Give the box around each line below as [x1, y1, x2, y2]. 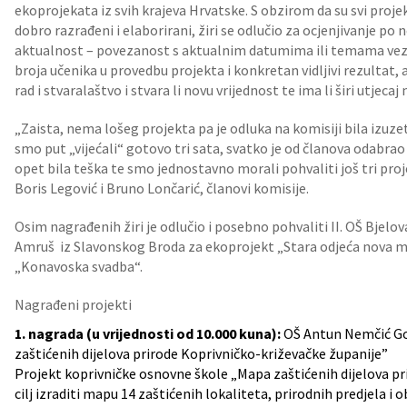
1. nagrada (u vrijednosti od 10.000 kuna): [15, 324, 281, 342]
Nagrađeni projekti [15, 295, 132, 313]
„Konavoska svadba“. [15, 257, 143, 275]
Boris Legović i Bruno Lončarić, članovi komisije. [15, 179, 309, 197]
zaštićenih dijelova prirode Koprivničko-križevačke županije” [15, 344, 388, 362]
